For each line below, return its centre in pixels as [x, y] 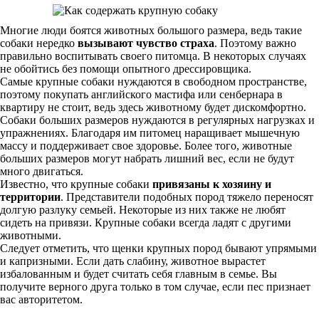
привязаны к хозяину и [212, 184]
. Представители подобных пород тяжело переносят [187, 197]
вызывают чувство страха [146, 43]
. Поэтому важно [255, 43]
